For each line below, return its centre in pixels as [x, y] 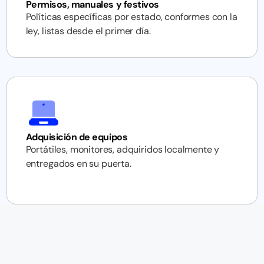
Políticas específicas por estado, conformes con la [131, 17]
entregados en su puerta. [78, 164]
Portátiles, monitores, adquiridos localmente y [123, 149]
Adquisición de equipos [77, 137]
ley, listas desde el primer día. [88, 31]
